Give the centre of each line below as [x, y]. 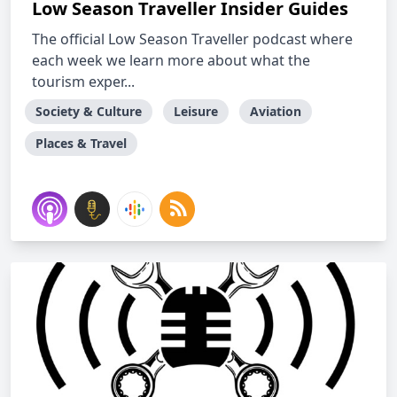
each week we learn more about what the [171, 60]
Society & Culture [89, 111]
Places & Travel [81, 143]
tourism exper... [83, 82]
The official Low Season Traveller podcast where [192, 39]
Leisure [196, 111]
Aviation [276, 111]
